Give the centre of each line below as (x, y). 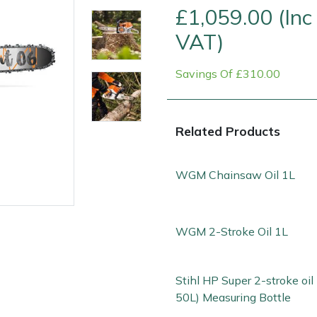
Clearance (31, 208)
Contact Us (86, 208)
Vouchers (178, 208)
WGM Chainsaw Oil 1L (235, 174)
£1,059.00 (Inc (244, 17)
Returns (134, 208)
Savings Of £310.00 (228, 74)
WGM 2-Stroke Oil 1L (232, 232)
